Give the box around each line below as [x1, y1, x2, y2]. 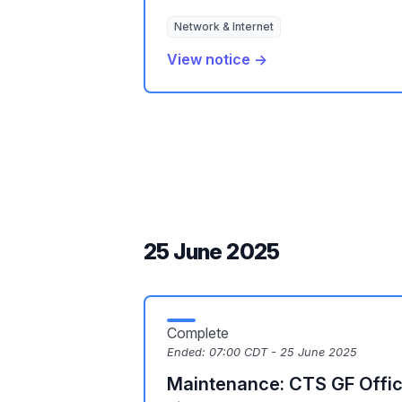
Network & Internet [174, 20, 274, 33]
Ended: [167, 345, 209, 359]
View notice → [167, 50, 267, 68]
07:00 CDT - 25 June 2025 [209, 345, 357, 359]
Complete [167, 324, 229, 342]
